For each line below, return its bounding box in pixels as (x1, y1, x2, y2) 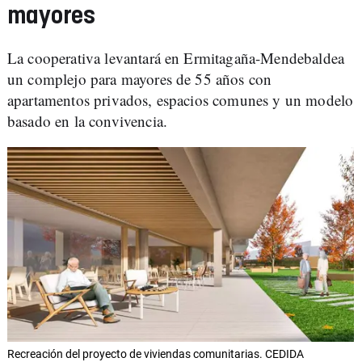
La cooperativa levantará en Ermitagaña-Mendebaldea (7, 48, 345, 68)
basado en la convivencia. (7, 111, 168, 131)
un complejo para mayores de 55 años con (7, 69, 272, 89)
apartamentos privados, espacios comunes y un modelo (7, 90, 354, 110)
